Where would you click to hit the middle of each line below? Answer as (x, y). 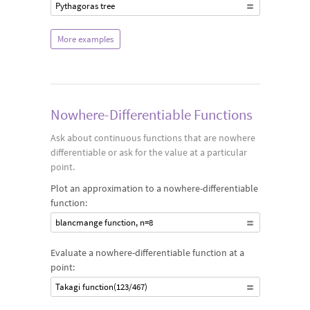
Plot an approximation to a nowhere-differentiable (154, 188)
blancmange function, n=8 (104, 222)
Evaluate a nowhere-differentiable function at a (147, 253)
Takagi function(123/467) (101, 287)
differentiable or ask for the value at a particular (148, 152)
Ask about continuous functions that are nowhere (153, 138)
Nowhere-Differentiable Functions (151, 115)
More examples (85, 39)
